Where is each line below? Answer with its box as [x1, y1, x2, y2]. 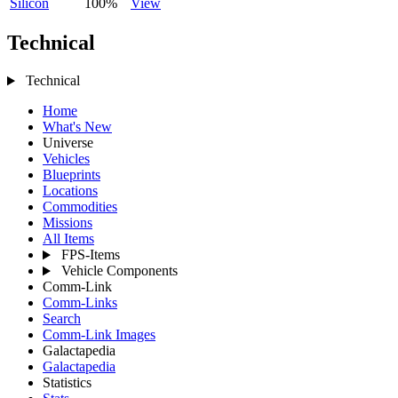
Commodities [43, 199, 117, 215]
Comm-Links [43, 295, 117, 311]
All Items [43, 231, 94, 247]
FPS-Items [60, 247, 120, 263]
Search [43, 311, 81, 327]
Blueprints [43, 167, 100, 183]
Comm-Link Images [43, 327, 155, 343]
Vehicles [43, 151, 90, 167]
